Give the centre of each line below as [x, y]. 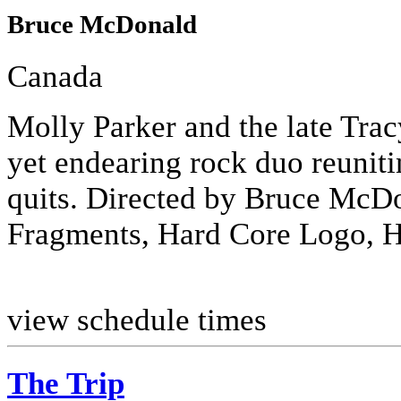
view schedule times [137, 320]
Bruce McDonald [102, 24]
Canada [55, 76]
